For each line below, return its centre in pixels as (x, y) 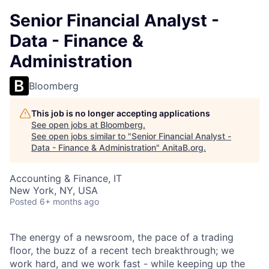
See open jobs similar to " (81, 136)
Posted (23, 201)
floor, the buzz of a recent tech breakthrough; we (122, 250)
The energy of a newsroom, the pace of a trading (122, 237)
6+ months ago (69, 201)
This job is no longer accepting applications (121, 113)
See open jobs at (66, 125)
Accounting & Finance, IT (66, 178)
